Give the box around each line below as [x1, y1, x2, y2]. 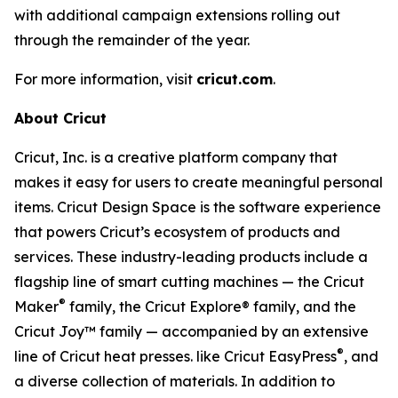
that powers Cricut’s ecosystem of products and [14, 222, 340, 241]
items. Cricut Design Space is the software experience [14, 197, 381, 216]
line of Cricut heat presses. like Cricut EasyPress [14, 346, 337, 365]
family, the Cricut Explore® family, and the [66, 297, 356, 315]
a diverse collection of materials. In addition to [14, 371, 335, 390]
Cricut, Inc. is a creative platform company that [14, 147, 338, 166]
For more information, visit [14, 69, 196, 88]
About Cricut [14, 108, 107, 127]
